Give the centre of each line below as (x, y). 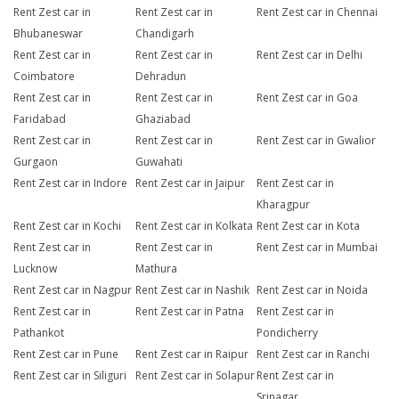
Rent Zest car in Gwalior (317, 141)
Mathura (156, 269)
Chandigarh (164, 34)
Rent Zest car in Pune (66, 354)
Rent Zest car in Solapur (195, 376)
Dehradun (160, 77)
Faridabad (40, 119)
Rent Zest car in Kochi (67, 226)
